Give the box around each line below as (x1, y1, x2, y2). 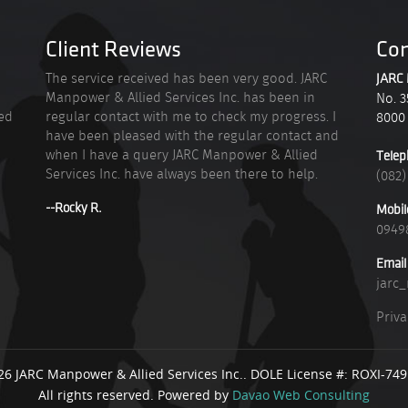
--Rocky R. (46, 202, 103, 215)
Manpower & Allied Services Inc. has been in (46, 87, 316, 107)
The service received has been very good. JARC (46, 68, 328, 88)
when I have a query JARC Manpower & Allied (46, 145, 319, 165)
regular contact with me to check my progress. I (46, 107, 337, 127)
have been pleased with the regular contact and (46, 126, 340, 146)
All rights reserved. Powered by (38, 386, 232, 403)
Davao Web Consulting (232, 386, 370, 403)
